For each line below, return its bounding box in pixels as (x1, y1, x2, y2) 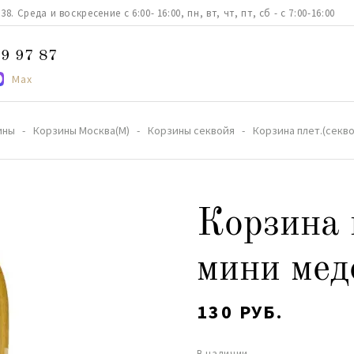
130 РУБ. (197, 299, 284, 324)
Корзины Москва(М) (33, 123, 130, 137)
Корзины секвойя (148, 123, 235, 137)
